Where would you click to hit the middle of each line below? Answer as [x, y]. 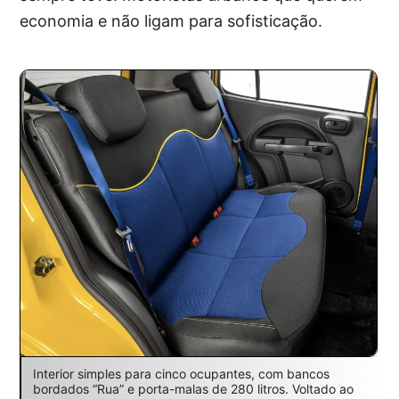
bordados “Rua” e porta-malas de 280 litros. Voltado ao [193, 389]
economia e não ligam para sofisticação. [171, 20]
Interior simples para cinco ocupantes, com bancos [181, 374]
